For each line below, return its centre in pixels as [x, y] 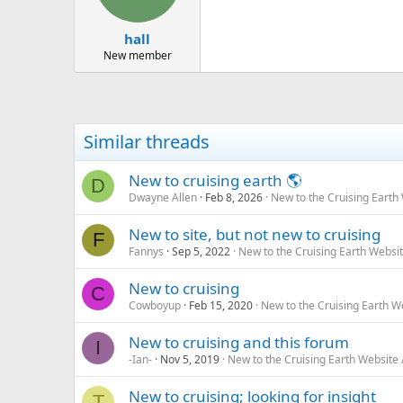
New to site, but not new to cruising [255, 234]
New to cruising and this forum [239, 342]
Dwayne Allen [163, 197]
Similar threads [147, 141]
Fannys [146, 251]
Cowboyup [155, 305]
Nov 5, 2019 [190, 359]
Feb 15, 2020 [221, 305]
